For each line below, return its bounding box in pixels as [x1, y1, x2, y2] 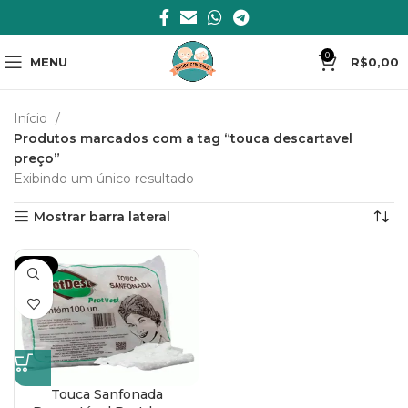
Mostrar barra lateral [34, 209, 171, 225]
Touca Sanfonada [50, 386, 163, 403]
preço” [14, 150, 60, 167]
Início [14, 110, 51, 127]
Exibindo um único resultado [14, 170, 194, 187]
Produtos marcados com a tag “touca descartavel [14, 130, 352, 147]
